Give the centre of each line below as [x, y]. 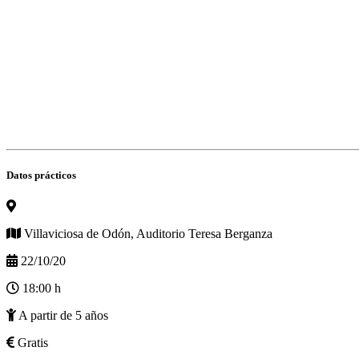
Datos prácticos [41, 175]
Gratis [33, 342]
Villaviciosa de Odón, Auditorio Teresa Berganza [148, 233]
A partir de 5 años [62, 315]
